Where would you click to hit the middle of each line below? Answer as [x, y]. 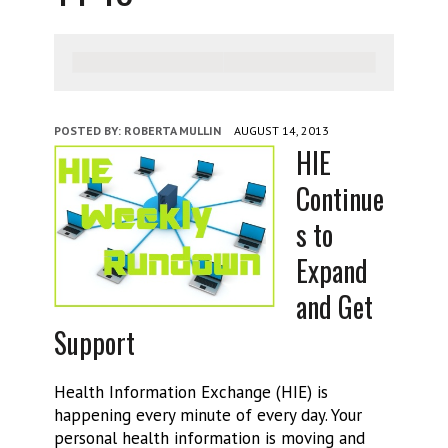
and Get [334, 306]
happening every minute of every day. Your [207, 415]
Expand [331, 270]
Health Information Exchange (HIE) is [190, 392]
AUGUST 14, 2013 [281, 130]
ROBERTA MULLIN [172, 130]
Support [94, 342]
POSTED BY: [88, 130]
